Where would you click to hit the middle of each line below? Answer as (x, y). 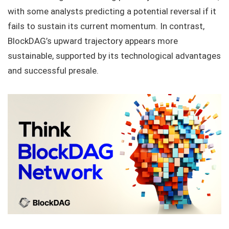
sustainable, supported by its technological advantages (114, 55)
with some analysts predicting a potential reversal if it (112, 11)
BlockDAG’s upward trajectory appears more (93, 41)
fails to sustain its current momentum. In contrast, (106, 26)
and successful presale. (53, 70)
